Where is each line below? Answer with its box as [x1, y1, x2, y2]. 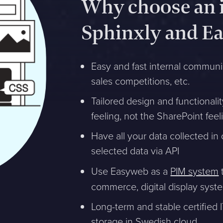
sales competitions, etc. [91, 74, 190, 89]
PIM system [170, 164, 219, 179]
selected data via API [91, 143, 180, 159]
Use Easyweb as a [91, 164, 171, 179]
